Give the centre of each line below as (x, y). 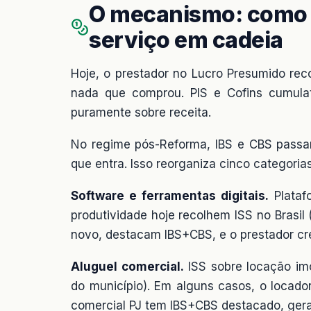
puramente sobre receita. (141, 113)
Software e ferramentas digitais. (170, 196)
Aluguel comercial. (127, 267)
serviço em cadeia (186, 40)
